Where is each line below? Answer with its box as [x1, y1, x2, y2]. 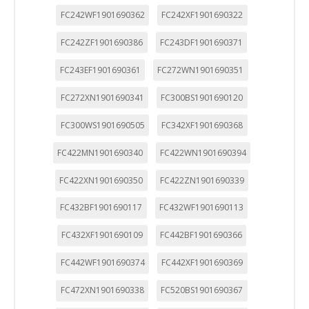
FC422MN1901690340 [57, 146, 143, 159]
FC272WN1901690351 [157, 63, 244, 76]
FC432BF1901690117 [60, 201, 143, 214]
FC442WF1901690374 [60, 257, 145, 269]
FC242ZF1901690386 [61, 36, 143, 48]
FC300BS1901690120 [161, 91, 243, 103]
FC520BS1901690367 [161, 284, 243, 297]
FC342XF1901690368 [161, 119, 243, 131]
